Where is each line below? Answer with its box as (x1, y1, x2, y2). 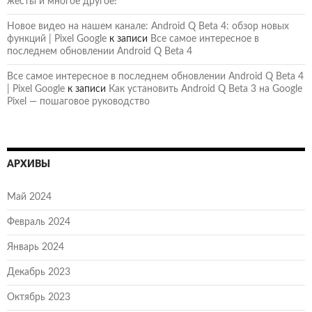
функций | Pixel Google (7, 33, 107, 44)
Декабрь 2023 (7, 267, 70, 277)
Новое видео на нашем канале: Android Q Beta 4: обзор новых (7, 21, 289, 31)
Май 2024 (7, 192, 52, 202)
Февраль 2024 (7, 217, 70, 227)
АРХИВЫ (7, 159, 50, 169)
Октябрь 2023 (7, 292, 70, 302)
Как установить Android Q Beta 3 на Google (109, 84, 302, 94)
